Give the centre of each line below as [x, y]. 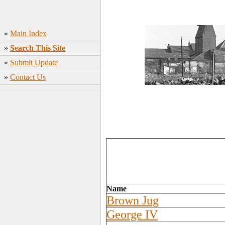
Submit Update [34, 63]
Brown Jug [133, 200]
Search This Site [38, 48]
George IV [132, 214]
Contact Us [28, 77]
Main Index [28, 33]
